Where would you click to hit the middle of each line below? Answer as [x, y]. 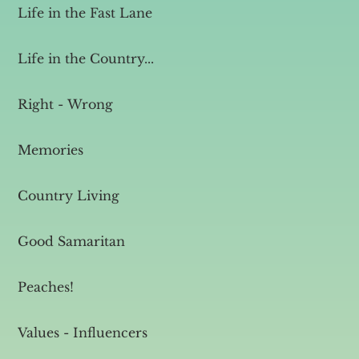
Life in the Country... [86, 58]
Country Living [69, 196]
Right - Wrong [65, 104]
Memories [50, 150]
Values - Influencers [83, 333]
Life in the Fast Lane [85, 13]
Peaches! [46, 287]
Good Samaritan [71, 241]
